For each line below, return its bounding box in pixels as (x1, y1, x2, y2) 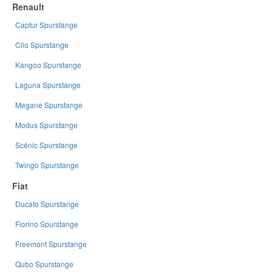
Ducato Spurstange (15, 198, 79, 209)
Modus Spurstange (15, 119, 78, 130)
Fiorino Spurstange (15, 218, 78, 229)
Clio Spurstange (15, 39, 69, 50)
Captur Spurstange (15, 19, 78, 30)
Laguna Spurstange (15, 79, 81, 90)
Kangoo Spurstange (15, 59, 81, 70)
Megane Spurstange (15, 99, 83, 110)
